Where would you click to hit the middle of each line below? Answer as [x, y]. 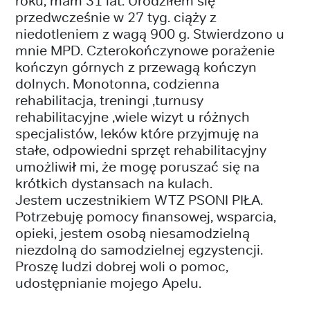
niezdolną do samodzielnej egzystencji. [139, 249]
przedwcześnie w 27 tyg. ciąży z [116, 17]
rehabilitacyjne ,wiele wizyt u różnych [133, 116]
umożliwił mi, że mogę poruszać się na [137, 166]
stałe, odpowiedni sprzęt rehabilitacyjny [141, 149]
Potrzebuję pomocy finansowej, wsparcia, [146, 216]
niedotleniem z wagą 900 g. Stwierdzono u [150, 33]
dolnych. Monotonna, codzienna [117, 83]
